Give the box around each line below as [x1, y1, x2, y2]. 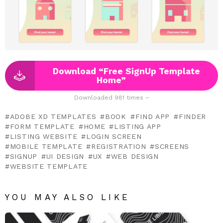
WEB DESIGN [111, 152, 159, 160]
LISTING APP [114, 122, 161, 130]
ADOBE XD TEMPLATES [9, 112, 97, 120]
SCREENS [155, 142, 189, 150]
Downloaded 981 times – [74, 94, 149, 101]
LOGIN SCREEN [86, 132, 142, 140]
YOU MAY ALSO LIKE [5, 192, 130, 202]
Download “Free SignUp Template [52, 66, 200, 76]
